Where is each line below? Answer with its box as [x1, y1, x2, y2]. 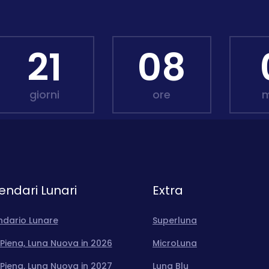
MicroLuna [153, 237, 197, 249]
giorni [29, 87, 59, 102]
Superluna [153, 214, 197, 226]
